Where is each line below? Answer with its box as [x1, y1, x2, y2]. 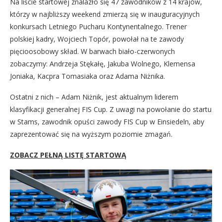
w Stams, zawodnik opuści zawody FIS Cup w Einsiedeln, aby [10, 116, 204, 126]
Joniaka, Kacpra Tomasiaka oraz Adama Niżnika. [10, 71, 165, 81]
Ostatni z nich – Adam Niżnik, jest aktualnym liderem [10, 92, 178, 102]
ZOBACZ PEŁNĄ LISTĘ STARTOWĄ [10, 150, 126, 160]
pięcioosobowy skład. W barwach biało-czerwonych [10, 46, 175, 56]
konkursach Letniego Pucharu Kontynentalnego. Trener [10, 21, 187, 31]
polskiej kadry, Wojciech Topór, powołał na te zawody [10, 34, 184, 44]
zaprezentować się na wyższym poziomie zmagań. [10, 129, 172, 139]
